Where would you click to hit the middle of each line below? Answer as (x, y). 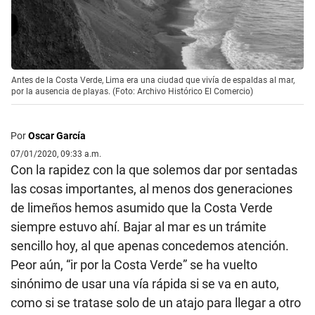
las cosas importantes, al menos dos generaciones (152, 189)
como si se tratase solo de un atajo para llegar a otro (156, 303)
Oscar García (57, 136)
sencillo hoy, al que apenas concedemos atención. (150, 246)
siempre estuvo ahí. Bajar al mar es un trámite (139, 227)
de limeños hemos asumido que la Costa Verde (142, 208)
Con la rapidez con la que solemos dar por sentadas (154, 170)
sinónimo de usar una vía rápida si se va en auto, (145, 284)
